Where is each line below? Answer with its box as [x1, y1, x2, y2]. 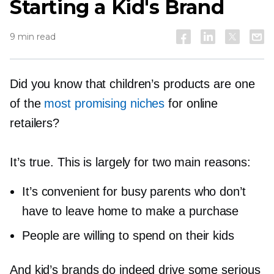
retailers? [10, 116, 60, 130]
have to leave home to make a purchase [22, 204, 239, 218]
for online [165, 97, 218, 110]
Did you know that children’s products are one [10, 77, 255, 91]
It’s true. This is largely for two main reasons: [10, 155, 251, 169]
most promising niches [44, 97, 165, 110]
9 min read [10, 31, 56, 42]
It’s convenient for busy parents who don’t [22, 185, 246, 198]
